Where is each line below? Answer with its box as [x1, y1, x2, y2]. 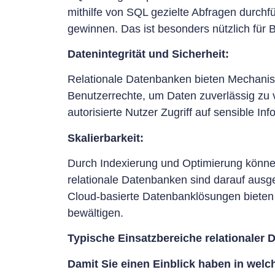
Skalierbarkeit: [68, 131, 144, 144]
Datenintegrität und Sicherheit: [68, 47, 229, 60]
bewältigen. [68, 207, 123, 220]
